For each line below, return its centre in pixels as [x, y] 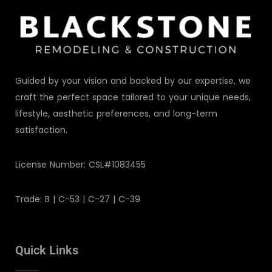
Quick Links [47, 250]
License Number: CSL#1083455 [80, 164]
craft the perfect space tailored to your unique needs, [133, 97]
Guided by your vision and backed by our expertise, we [133, 80]
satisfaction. [41, 130]
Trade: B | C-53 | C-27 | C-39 [78, 199]
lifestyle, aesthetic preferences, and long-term [116, 113]
